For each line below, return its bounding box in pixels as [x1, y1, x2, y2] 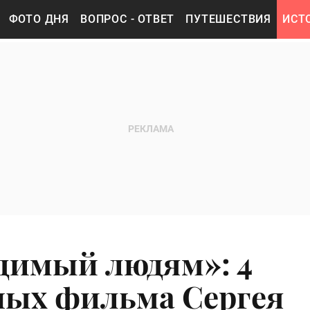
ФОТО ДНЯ [8, 12, 70, 26]
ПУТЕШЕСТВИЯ [185, 12, 272, 26]
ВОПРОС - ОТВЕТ [80, 12, 175, 26]
